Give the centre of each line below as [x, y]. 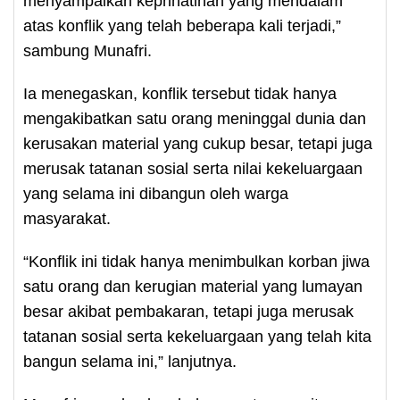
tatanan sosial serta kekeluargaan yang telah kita [197, 337]
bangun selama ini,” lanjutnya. [130, 362]
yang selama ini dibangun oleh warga [156, 194]
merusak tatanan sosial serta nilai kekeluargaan [193, 169]
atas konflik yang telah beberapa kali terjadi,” [182, 26]
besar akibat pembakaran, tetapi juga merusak [188, 312]
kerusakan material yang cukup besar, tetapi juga [198, 144]
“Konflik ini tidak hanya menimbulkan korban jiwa [196, 262]
